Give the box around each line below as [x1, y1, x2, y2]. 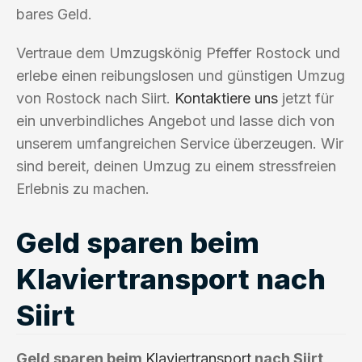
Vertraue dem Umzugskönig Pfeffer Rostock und [16, 44, 340, 61]
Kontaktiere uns [175, 89, 278, 107]
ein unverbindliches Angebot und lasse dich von [16, 112, 335, 129]
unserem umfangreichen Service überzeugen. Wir [16, 134, 343, 152]
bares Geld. [16, 5, 92, 23]
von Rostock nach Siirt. [16, 89, 175, 107]
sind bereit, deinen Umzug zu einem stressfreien [16, 157, 336, 175]
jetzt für [278, 89, 334, 107]
